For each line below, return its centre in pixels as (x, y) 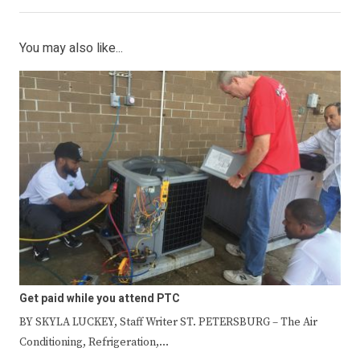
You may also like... (71, 49)
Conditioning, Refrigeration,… (94, 342)
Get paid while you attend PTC (100, 298)
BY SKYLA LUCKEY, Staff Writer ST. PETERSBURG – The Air (168, 322)
